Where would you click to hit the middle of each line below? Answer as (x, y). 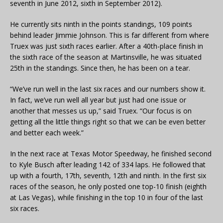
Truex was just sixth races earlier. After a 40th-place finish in (107, 46)
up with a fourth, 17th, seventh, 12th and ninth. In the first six (108, 176)
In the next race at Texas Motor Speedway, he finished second (111, 154)
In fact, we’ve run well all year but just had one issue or (98, 100)
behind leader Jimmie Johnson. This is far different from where (110, 35)
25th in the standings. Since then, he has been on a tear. (100, 68)
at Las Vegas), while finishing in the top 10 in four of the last (107, 198)
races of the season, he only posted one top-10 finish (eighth (108, 187)
